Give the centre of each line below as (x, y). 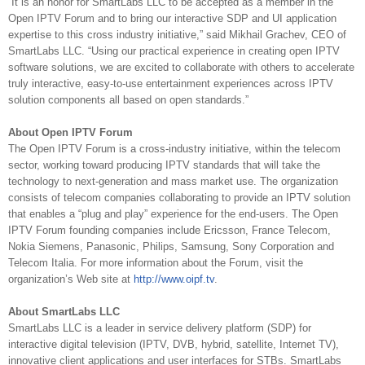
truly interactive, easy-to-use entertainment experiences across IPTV (171, 84)
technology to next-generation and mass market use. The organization (173, 182)
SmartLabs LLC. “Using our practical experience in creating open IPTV (174, 51)
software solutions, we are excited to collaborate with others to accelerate (181, 68)
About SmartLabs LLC (64, 312)
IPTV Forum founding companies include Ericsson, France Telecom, (169, 231)
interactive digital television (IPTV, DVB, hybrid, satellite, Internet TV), (174, 345)
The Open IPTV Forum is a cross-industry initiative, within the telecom (174, 149)
